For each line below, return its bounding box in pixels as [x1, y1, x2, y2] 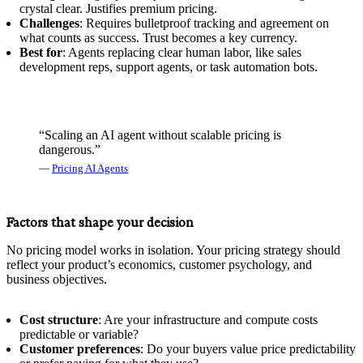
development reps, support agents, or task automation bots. [19, 59, 318, 74]
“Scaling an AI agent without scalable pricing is [39, 127, 281, 142]
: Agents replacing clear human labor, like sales [62, 45, 301, 59]
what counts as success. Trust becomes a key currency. [19, 30, 297, 45]
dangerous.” [39, 142, 100, 156]
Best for [19, 45, 62, 59]
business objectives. [6, 271, 107, 286]
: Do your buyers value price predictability [140, 341, 356, 356]
